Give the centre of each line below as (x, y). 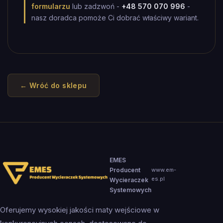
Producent (125, 170)
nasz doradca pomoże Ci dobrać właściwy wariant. (115, 18)
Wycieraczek (129, 180)
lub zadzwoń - (96, 6)
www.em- (164, 170)
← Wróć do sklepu (54, 85)
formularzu (51, 6)
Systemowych (130, 190)
